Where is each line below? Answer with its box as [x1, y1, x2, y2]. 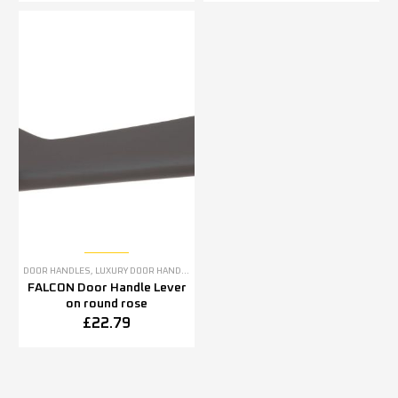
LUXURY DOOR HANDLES [95, 267, 181, 275]
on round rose [66, 298, 147, 310]
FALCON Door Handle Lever [27, 282, 187, 294]
